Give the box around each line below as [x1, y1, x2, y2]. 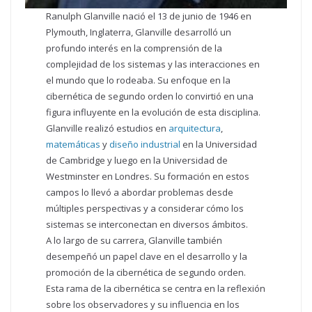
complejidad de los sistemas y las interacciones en [46, 58, 260, 71]
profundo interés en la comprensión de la [46, 42, 223, 55]
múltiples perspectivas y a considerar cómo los [46, 202, 244, 215]
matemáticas [46, 138, 101, 151]
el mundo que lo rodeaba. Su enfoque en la [46, 74, 231, 87]
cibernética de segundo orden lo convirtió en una [46, 90, 254, 103]
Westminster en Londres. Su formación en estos [46, 170, 250, 183]
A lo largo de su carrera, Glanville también [46, 234, 223, 247]
